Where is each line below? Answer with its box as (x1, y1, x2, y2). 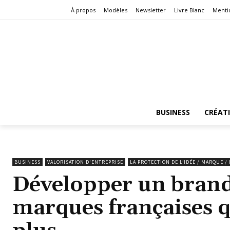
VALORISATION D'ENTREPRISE (47, 158, 123, 165)
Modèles (104, 6, 127, 14)
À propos (71, 6, 95, 14)
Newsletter (136, 6, 166, 14)
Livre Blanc (174, 6, 204, 14)
